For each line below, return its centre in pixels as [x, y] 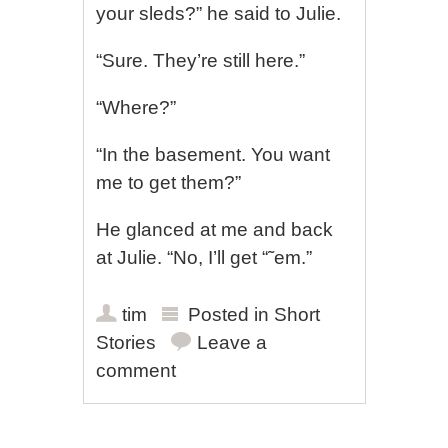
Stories [126, 342]
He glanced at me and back [215, 229]
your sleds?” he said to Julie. [219, 13]
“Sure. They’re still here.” [201, 60]
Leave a [232, 342]
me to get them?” [169, 182]
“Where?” [136, 107]
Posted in [231, 314]
